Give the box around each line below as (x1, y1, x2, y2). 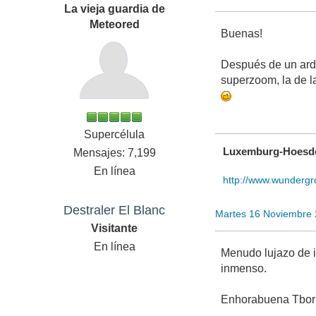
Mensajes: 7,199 (73, 147, 156, 159)
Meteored (89, 18, 140, 31)
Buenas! (221, 28, 263, 40)
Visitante (91, 222, 138, 235)
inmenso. (221, 262, 267, 275)
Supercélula (84, 128, 145, 141)
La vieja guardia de (63, 3, 165, 16)
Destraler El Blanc (63, 202, 166, 218)
